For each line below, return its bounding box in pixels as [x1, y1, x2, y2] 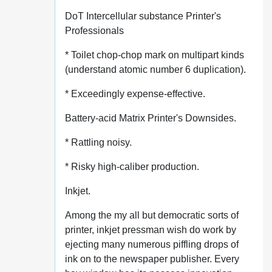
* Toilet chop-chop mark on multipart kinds [64, 50, 244, 60]
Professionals [64, 25, 124, 36]
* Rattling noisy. [64, 137, 132, 148]
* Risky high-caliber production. [64, 161, 199, 172]
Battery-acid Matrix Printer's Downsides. [64, 113, 236, 123]
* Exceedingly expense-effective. [64, 89, 205, 99]
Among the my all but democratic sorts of [64, 210, 239, 220]
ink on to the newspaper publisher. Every [64, 254, 239, 264]
